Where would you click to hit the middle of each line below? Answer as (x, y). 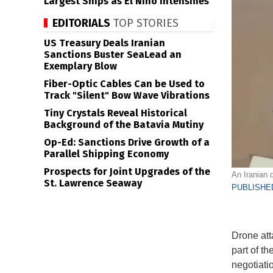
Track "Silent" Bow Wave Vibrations (127, 95)
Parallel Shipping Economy (106, 154)
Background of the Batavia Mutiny (124, 125)
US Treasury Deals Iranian (105, 43)
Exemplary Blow (80, 66)
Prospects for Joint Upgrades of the (127, 172)
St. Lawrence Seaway (93, 183)
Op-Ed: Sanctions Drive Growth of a (127, 142)
